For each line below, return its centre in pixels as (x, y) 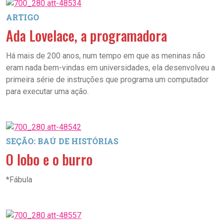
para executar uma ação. (47, 91)
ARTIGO (23, 17)
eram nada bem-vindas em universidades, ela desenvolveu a (111, 68)
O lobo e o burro (49, 159)
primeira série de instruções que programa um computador (107, 80)
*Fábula (19, 180)
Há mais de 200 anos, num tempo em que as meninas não (106, 56)
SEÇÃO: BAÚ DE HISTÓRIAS (62, 141)
